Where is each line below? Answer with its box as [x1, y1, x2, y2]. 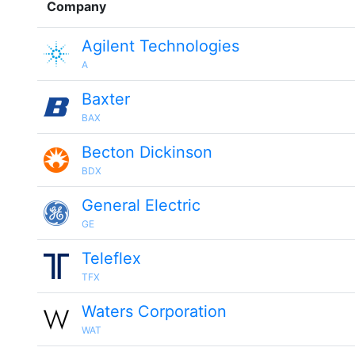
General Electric [82, 196, 200, 215]
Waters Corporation [82, 302, 227, 321]
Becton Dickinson [82, 143, 212, 162]
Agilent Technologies [82, 36, 239, 55]
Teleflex [82, 249, 141, 268]
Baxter [82, 90, 130, 109]
